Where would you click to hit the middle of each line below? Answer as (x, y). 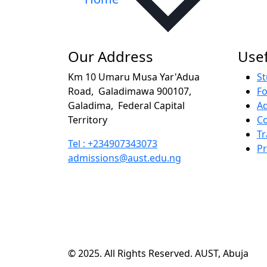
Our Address (111, 56)
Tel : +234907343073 (113, 143)
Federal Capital (151, 105)
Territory (88, 119)
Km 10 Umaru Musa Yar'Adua (134, 77)
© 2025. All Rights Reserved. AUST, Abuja (158, 253)
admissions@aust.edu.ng (125, 158)
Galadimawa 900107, (145, 91)
